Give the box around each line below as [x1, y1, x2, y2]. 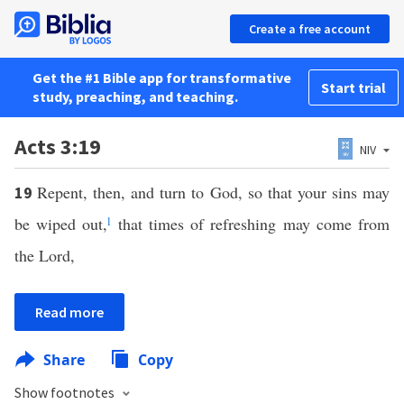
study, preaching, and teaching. [32, 87, 238, 106]
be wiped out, [14, 213, 108, 234]
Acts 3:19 [14, 133, 101, 161]
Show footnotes [14, 383, 117, 401]
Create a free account [249, 21, 371, 37]
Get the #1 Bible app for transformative [32, 69, 291, 87]
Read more [35, 303, 104, 321]
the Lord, [14, 244, 75, 266]
